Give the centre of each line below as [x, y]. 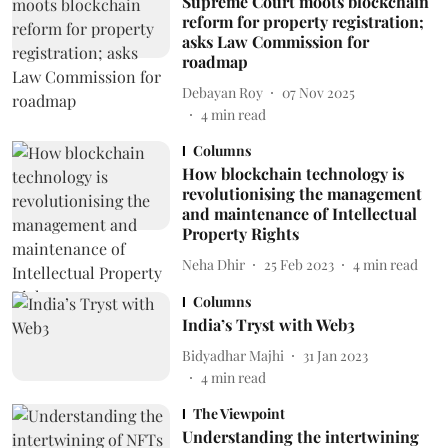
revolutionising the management [301, 193]
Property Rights [240, 233]
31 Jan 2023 [335, 355]
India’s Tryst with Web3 [268, 324]
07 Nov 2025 [318, 92]
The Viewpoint [238, 413]
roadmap [214, 61]
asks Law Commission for [275, 41]
